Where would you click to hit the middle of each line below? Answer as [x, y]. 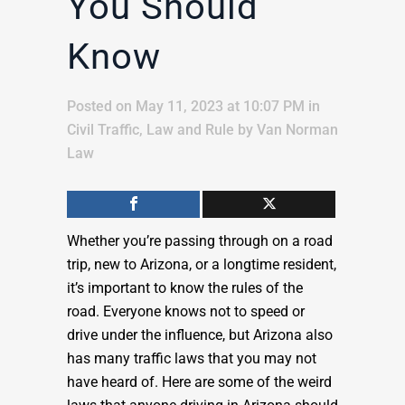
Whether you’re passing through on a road [200, 241]
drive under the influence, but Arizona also [200, 335]
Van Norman [297, 130]
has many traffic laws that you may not [192, 359]
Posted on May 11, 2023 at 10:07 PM [186, 107]
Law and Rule [190, 130]
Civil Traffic [103, 130]
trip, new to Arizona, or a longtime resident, [202, 265]
